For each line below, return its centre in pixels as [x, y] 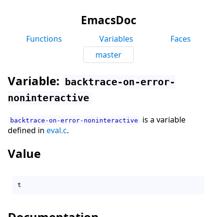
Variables [116, 39]
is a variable [163, 119]
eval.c [57, 130]
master [108, 55]
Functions [44, 39]
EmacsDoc [108, 20]
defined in [27, 130]
